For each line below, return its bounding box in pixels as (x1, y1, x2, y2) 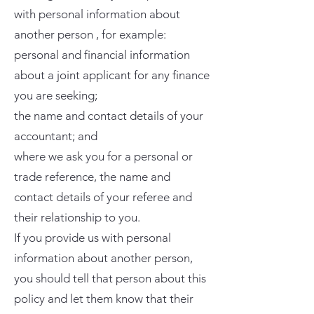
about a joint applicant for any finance (14, 68, 210, 82)
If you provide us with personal (14, 231, 171, 245)
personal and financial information (14, 48, 190, 62)
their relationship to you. (14, 210, 140, 224)
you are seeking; (14, 88, 97, 102)
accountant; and (14, 129, 97, 143)
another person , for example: (14, 27, 166, 41)
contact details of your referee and (14, 190, 192, 204)
